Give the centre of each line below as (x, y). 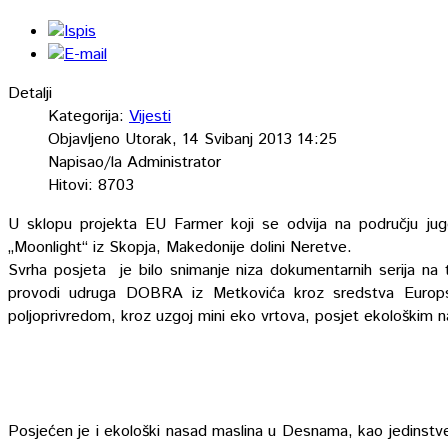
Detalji (30, 93)
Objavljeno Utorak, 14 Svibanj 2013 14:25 (192, 139)
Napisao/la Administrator (134, 162)
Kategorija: (88, 116)
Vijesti (150, 116)
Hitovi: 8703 (91, 185)
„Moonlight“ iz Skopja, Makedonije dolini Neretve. (180, 247)
